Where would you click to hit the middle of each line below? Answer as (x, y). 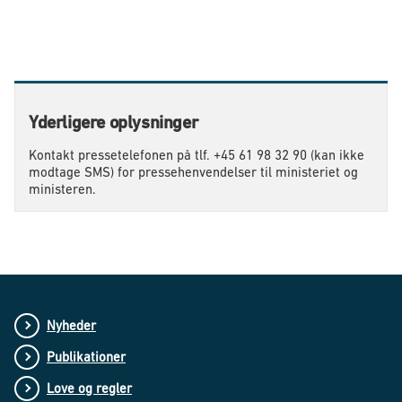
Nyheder (71, 326)
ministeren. (62, 189)
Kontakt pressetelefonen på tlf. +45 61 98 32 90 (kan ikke (197, 155)
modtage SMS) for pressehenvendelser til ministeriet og (193, 172)
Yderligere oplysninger (114, 123)
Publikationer (86, 357)
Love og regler (89, 389)
